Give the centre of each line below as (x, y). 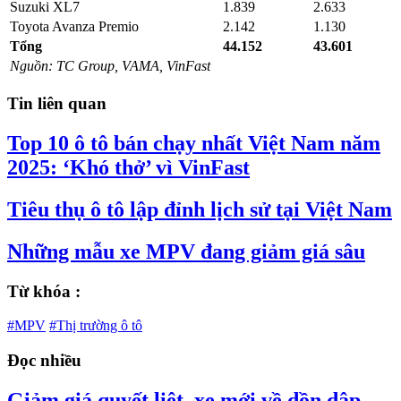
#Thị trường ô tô (96, 326)
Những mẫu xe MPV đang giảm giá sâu (186, 251)
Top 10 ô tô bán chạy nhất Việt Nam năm (194, 143)
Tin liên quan (57, 103)
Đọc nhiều (44, 360)
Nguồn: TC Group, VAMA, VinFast (110, 66)
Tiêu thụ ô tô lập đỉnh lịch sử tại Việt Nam (200, 209)
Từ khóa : (44, 291)
